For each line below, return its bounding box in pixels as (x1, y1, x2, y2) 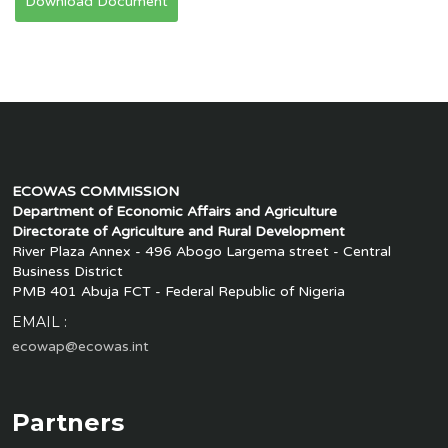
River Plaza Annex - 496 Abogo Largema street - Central (11, 243, 391, 260)
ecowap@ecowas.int (11, 338, 149, 355)
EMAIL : (11, 313, 67, 331)
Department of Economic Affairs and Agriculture (11, 203, 337, 220)
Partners (11, 408, 124, 437)
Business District (11, 263, 123, 280)
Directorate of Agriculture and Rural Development (11, 223, 345, 240)
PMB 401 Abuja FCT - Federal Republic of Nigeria (11, 283, 345, 300)
